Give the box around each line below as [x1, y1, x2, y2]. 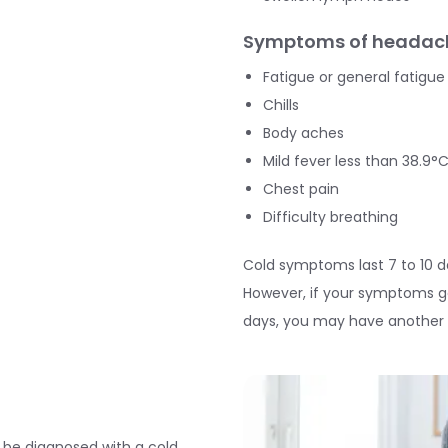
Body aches [262, 123, 344, 143]
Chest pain [262, 179, 339, 199]
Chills [262, 95, 299, 115]
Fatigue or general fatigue [262, 67, 445, 87]
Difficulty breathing [262, 207, 398, 227]
